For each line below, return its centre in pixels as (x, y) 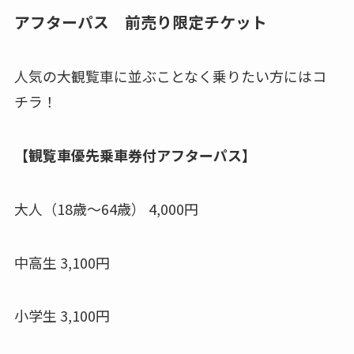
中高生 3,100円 (62, 262)
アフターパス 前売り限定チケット (148, 21)
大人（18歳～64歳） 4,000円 (106, 208)
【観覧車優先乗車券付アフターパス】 (135, 154)
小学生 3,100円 (62, 316)
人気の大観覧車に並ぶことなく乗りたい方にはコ (170, 76)
